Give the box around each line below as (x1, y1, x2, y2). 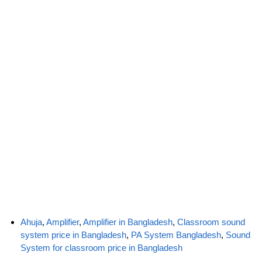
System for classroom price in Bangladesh (20, 243, 182, 253)
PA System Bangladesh (131, 230, 221, 240)
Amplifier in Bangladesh (83, 217, 173, 227)
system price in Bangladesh (20, 230, 126, 240)
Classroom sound (177, 217, 245, 227)
